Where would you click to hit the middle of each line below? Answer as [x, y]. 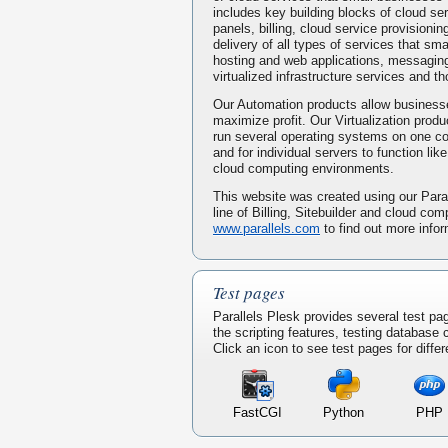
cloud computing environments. [303, 169]
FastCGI [257, 413]
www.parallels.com [266, 229]
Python [343, 413]
